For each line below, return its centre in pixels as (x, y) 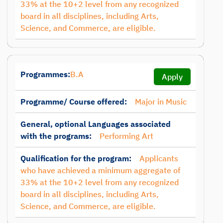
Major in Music (161, 102)
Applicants (159, 158)
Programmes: (45, 74)
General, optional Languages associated (96, 124)
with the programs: (56, 136)
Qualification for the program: (76, 158)
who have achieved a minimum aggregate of (100, 170)
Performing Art (126, 136)
